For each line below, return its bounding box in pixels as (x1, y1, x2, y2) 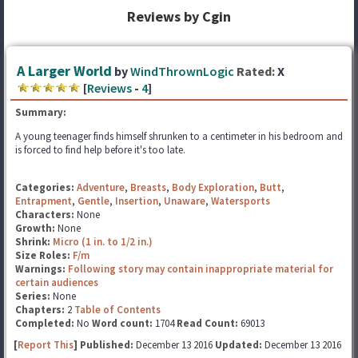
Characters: (15, 208, 77, 221)
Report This (18, 338, 74, 352)
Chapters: (15, 303, 67, 316)
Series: (15, 289, 50, 303)
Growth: (15, 221, 58, 235)
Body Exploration (172, 181, 254, 194)
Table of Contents (74, 303, 161, 316)
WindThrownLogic (130, 63, 234, 79)
